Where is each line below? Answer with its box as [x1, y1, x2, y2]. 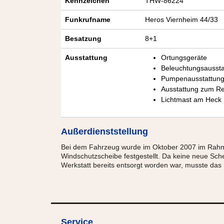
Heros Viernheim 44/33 [145, 15, 218, 23]
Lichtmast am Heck [161, 95, 221, 103]
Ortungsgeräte [161, 53, 207, 61]
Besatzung [65, 34, 101, 42]
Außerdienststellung [61, 126, 148, 136]
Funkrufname [65, 15, 110, 23]
